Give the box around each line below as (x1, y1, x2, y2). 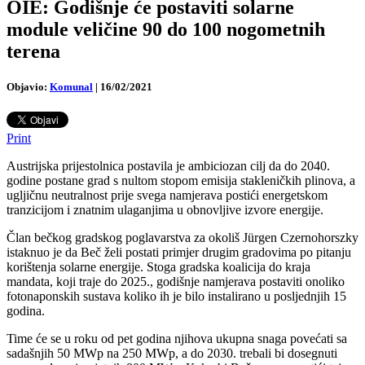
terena (7, 40, 60, 62)
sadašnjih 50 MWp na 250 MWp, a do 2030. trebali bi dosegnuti (7, 346, 337, 361)
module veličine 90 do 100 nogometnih (7, 18, 325, 40)
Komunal (50, 80, 93, 93)
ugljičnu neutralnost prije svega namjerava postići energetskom (7, 188, 328, 203)
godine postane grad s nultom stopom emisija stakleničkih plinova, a (7, 174, 355, 188)
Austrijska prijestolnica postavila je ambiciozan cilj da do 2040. (7, 159, 330, 174)
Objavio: (7, 80, 47, 93)
